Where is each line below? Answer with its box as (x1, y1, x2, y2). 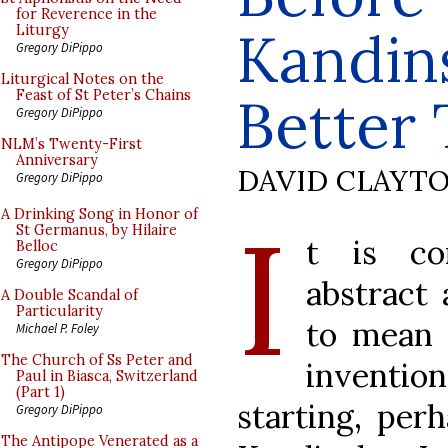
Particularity (16, 302, 103, 320)
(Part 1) (16, 383, 65, 401)
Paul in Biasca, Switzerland (16, 367, 198, 385)
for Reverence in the (16, 5, 157, 23)
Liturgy (16, 21, 69, 39)
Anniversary (16, 151, 98, 169)
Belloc (16, 237, 58, 255)
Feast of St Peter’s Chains (16, 86, 191, 104)
